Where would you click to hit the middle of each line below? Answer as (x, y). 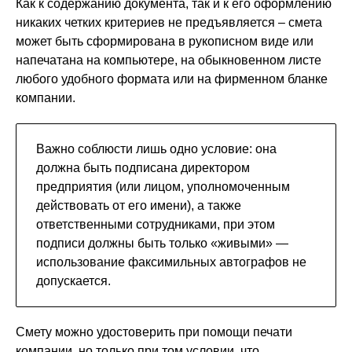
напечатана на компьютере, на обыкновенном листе (169, 60)
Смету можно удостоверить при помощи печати (154, 332)
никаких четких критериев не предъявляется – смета (169, 23)
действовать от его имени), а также (139, 206)
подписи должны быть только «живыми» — (162, 244)
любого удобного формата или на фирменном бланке (172, 79)
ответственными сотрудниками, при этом (156, 225)
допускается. (73, 281)
